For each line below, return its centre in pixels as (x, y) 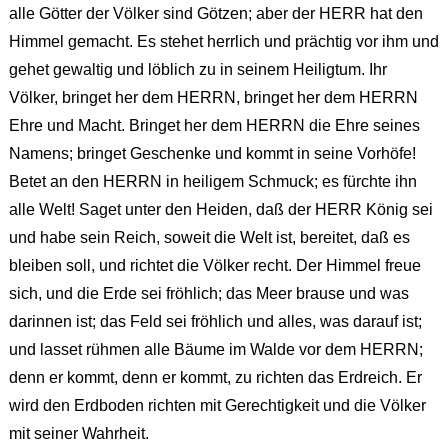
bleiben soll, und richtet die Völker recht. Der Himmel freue (214, 266)
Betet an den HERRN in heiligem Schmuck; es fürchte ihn (212, 182)
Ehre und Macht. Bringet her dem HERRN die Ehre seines (214, 126)
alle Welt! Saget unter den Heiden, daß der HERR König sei (220, 210)
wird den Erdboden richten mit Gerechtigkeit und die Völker (217, 406)
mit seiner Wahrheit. (78, 434)
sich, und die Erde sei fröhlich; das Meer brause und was (208, 294)
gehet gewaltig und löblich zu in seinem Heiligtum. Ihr (197, 70)
